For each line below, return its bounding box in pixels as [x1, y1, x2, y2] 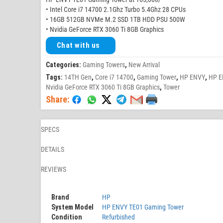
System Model [51, 203, 94, 211]
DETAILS [41, 145, 64, 153]
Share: [46, 94, 69, 105]
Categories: [46, 61, 83, 69]
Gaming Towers [83, 61, 125, 69]
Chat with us [56, 41, 100, 50]
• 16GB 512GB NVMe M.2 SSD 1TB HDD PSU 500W [46, 15, 185, 23]
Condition [51, 213, 82, 221]
